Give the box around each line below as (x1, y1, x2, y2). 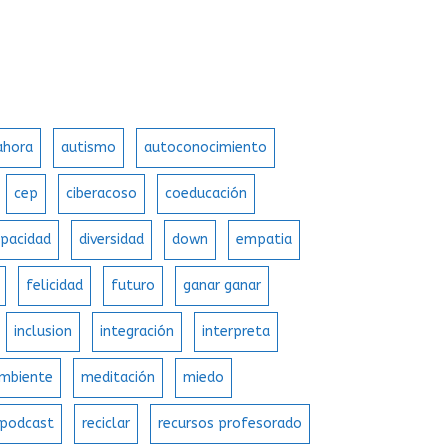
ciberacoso (66, 185, 138, 203)
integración (100, 323, 175, 341)
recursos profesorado (158, 415, 303, 433)
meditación (81, 369, 156, 387)
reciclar (82, 415, 131, 433)
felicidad (26, 277, 84, 295)
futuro (111, 277, 156, 295)
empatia (236, 231, 293, 249)
